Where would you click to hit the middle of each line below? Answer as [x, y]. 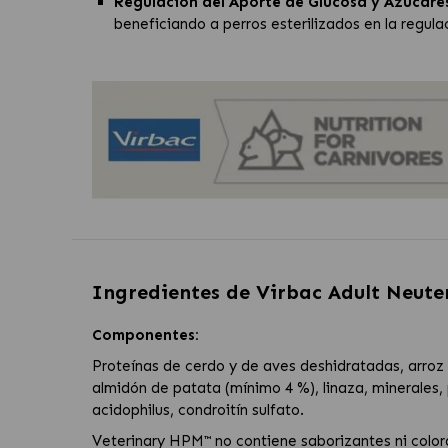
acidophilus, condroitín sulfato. [197, 410]
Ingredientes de [173, 292]
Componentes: [145, 335]
